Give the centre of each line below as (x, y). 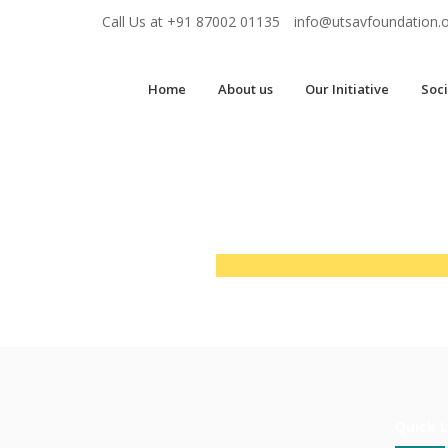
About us (245, 89)
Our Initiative (347, 89)
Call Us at (134, 21)
